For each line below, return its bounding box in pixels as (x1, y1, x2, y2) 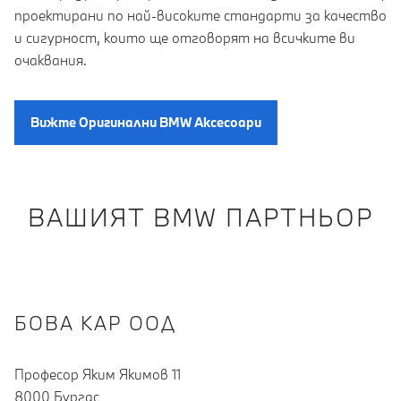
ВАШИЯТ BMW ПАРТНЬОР (27, 200, 374, 233)
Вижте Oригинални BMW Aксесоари (30, 114, 261, 132)
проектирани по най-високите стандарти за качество (14, 5, 387, 24)
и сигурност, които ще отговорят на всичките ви (14, 28, 355, 47)
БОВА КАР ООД (14, 310, 176, 336)
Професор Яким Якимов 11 (14, 364, 181, 383)
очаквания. (14, 50, 87, 69)
